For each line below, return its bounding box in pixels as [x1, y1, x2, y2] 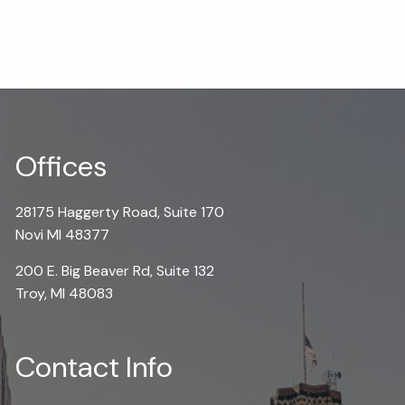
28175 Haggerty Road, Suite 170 [15, 202, 225, 221]
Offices [15, 146, 108, 185]
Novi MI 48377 [15, 224, 110, 244]
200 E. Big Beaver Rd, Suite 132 [15, 260, 215, 280]
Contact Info [15, 347, 174, 386]
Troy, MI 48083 [15, 283, 114, 303]
